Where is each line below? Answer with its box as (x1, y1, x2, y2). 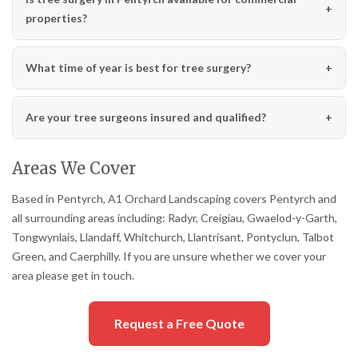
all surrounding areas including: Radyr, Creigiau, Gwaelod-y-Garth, (12, 210, 337, 225)
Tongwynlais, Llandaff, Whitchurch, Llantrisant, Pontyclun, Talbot (12, 229, 334, 244)
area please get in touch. (12, 268, 134, 282)
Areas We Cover (12, 157, 136, 178)
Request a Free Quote (113, 315, 245, 331)
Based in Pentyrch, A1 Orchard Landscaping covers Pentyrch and (12, 191, 336, 205)
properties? (26, 10, 87, 25)
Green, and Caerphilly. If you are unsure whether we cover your (12, 249, 326, 263)
